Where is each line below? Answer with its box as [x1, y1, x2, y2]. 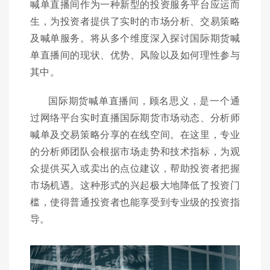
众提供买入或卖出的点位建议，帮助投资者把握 [30, 161, 240, 175]
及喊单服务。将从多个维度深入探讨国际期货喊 [30, 31, 240, 45]
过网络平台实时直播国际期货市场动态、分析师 [30, 110, 240, 124]
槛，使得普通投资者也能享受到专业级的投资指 [30, 195, 240, 209]
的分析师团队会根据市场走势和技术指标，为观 [30, 144, 240, 158]
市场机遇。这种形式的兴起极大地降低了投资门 [30, 178, 240, 192]
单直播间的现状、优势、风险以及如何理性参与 [30, 48, 240, 61]
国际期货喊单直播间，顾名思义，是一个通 [48, 93, 240, 107]
